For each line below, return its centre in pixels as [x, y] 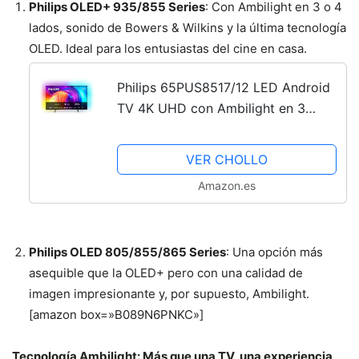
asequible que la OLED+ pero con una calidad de [166, 272]
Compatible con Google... [194, 170]
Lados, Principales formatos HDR [217, 129]
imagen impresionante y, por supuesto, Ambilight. [169, 293]
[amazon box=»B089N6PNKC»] [116, 314]
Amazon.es [226, 185]
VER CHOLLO [226, 159]
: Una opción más [274, 252]
